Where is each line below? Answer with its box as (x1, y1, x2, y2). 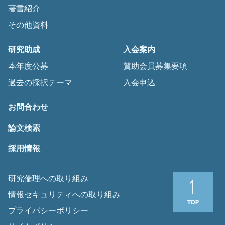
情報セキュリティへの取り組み (8, 188, 121, 200)
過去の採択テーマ (8, 76, 72, 88)
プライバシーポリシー (8, 204, 88, 216)
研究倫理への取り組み (8, 172, 88, 184)
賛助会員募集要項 (123, 60, 187, 71)
